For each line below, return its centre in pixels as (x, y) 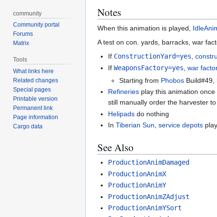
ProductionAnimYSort (145, 208)
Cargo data (28, 127)
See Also (116, 147)
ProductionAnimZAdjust (149, 196)
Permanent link (33, 108)
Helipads (122, 114)
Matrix (21, 43)
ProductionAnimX (137, 174)
